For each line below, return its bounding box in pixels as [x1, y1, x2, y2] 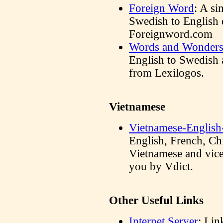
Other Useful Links [109, 194, 204, 207]
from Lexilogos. [129, 67, 204, 79]
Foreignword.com [129, 28, 213, 40]
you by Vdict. [129, 160, 193, 173]
